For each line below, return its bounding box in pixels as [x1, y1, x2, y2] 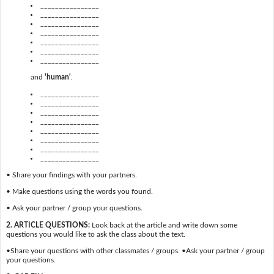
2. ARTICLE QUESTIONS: [6, 221, 90, 229]
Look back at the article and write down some [89, 221, 237, 229]
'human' [44, 73, 71, 81]
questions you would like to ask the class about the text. [6, 230, 185, 238]
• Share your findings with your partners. [6, 171, 137, 179]
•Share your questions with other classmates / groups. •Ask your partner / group [6, 247, 265, 255]
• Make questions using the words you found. [6, 187, 153, 195]
